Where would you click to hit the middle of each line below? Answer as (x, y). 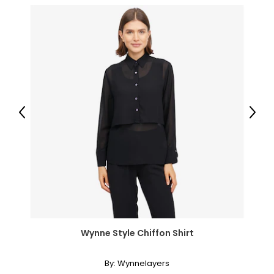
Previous (38, 117)
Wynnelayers (143, 263)
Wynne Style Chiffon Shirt (137, 233)
